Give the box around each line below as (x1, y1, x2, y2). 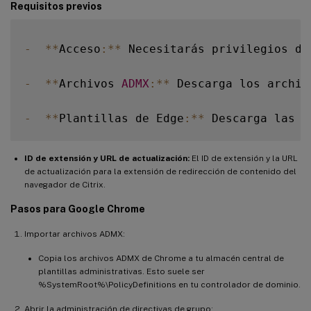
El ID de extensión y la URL (190, 153, 298, 163)
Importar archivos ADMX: (24, 228, 125, 239)
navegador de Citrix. (24, 179, 106, 190)
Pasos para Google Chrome (10, 203, 145, 215)
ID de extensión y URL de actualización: (24, 153, 190, 163)
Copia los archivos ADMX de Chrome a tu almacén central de (38, 253, 284, 263)
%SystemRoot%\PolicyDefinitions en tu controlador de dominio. (38, 279, 301, 289)
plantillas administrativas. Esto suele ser (38, 266, 205, 276)
